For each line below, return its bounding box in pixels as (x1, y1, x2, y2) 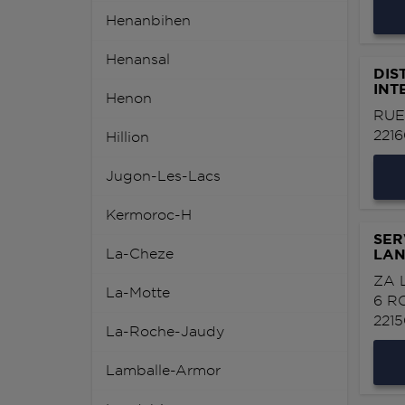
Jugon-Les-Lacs (106, 168, 221, 184)
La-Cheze (106, 246, 174, 262)
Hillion (106, 129, 149, 146)
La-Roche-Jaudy (106, 324, 224, 340)
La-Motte (106, 285, 170, 301)
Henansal (106, 52, 170, 68)
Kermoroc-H (106, 207, 192, 223)
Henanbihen (106, 13, 191, 29)
